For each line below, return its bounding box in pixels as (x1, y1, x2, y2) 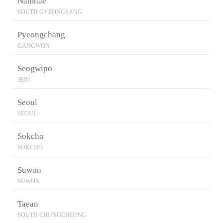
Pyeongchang (17, 30, 65, 39)
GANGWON (17, 42, 50, 49)
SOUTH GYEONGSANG (17, 8, 82, 15)
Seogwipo (17, 64, 52, 73)
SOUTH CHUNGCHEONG (17, 212, 87, 219)
